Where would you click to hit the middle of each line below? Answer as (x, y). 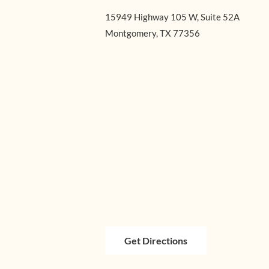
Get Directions (156, 240)
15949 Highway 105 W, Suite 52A (172, 17)
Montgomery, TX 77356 (153, 33)
